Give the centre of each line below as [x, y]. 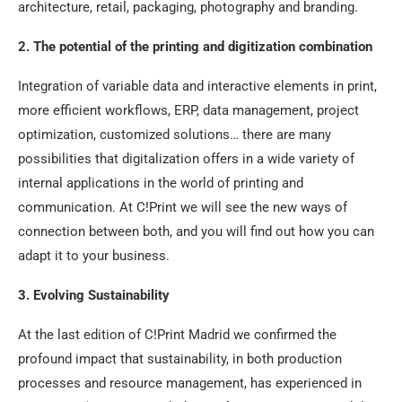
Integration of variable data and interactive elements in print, [197, 86]
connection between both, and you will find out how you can [196, 231]
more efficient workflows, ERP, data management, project [188, 110]
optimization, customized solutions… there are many [175, 134]
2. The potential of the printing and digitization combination [195, 46]
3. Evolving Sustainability [94, 295]
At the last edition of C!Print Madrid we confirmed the [177, 334]
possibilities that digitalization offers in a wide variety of [186, 158]
